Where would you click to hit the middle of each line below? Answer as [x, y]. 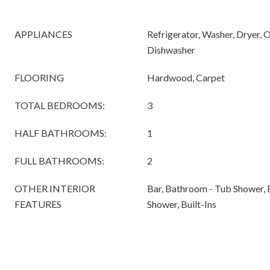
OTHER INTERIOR [55, 188]
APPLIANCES [43, 34]
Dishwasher [171, 50]
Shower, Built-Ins [182, 204]
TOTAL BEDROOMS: [60, 105]
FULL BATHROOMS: [59, 161]
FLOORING [39, 77]
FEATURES [38, 204]
